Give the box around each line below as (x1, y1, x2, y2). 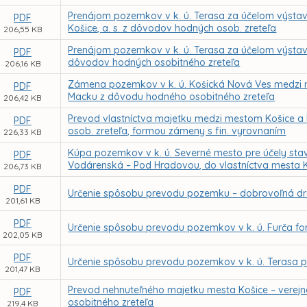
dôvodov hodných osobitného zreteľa (68, 56, 241, 69)
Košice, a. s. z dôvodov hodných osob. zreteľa (68, 22, 277, 34)
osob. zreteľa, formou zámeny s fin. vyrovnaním (68, 125, 286, 137)
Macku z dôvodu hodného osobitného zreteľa (68, 90, 275, 103)
